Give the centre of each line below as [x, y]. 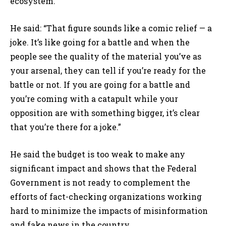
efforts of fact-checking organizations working [106, 197]
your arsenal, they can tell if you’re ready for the [108, 71]
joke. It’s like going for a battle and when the [100, 42]
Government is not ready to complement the [100, 183]
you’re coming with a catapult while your [94, 99]
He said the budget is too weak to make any [98, 154]
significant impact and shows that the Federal [103, 168]
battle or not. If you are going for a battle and [100, 85]
